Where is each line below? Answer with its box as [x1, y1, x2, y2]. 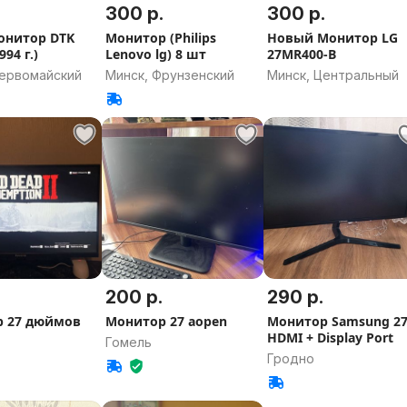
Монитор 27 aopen [187, 313, 227, 331]
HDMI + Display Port [267, 329, 394, 347]
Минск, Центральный [267, 66, 400, 83]
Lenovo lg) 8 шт [104, 45, 206, 63]
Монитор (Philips [104, 28, 216, 46]
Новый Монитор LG [267, 28, 399, 46]
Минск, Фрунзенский [104, 66, 234, 83]
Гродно [267, 351, 315, 367]
